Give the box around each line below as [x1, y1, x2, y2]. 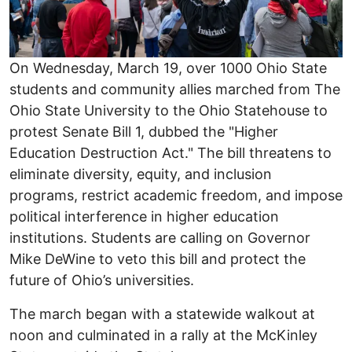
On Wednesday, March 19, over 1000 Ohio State [9, 59, 327, 76]
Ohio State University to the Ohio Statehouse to [9, 101, 328, 119]
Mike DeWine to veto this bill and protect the [9, 250, 306, 267]
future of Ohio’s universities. [9, 271, 194, 288]
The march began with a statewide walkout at [9, 305, 315, 322]
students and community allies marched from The [9, 80, 340, 97]
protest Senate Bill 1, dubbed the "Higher [9, 123, 278, 140]
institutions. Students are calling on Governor [9, 229, 310, 246]
